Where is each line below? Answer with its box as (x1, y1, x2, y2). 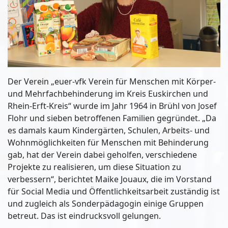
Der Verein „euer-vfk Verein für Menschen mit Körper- (8, 75, 216, 87)
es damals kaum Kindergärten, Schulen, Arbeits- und (8, 124, 210, 136)
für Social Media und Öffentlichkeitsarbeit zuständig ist (8, 185, 220, 197)
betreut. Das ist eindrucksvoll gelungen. (8, 210, 161, 221)
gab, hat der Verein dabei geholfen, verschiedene (8, 149, 197, 160)
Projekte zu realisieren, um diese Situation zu (8, 161, 181, 173)
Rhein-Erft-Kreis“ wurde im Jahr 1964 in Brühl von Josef (8, 100, 217, 111)
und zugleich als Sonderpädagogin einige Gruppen (8, 197, 204, 209)
